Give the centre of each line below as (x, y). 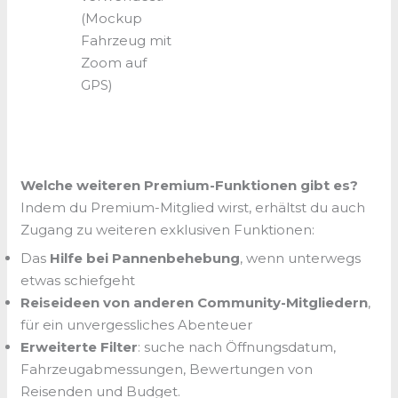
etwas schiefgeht (78, 281)
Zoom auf (113, 63)
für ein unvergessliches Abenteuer (137, 325)
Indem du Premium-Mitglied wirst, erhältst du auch (193, 207)
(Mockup (111, 19)
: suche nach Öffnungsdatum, (237, 347)
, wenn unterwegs (301, 259)
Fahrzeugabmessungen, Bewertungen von (167, 370)
